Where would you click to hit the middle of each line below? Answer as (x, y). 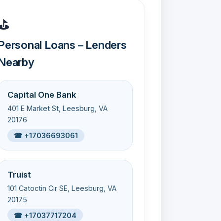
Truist (19, 174)
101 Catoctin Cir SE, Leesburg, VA (62, 188)
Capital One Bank (42, 95)
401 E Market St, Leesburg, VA (58, 109)
